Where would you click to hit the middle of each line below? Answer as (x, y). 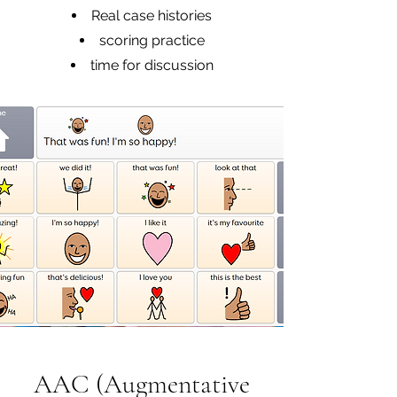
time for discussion (152, 65)
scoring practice (152, 40)
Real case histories (152, 16)
